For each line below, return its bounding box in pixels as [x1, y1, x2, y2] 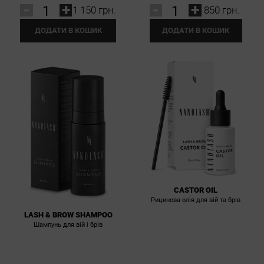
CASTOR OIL [174, 185, 218, 194]
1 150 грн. [72, 4, 116, 16]
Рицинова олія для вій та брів [151, 196, 241, 204]
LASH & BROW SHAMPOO [24, 210, 113, 219]
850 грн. [203, 4, 240, 16]
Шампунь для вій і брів [34, 220, 103, 229]
